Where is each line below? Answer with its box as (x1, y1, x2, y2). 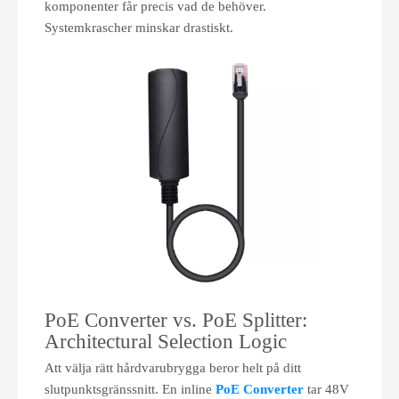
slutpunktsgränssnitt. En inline (45, 382, 216, 396)
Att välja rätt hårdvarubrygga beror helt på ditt (45, 361, 301, 375)
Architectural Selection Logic (45, 330, 287, 353)
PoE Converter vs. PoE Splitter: (45, 309, 307, 331)
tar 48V (307, 382, 349, 396)
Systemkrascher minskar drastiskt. (45, 20, 233, 35)
